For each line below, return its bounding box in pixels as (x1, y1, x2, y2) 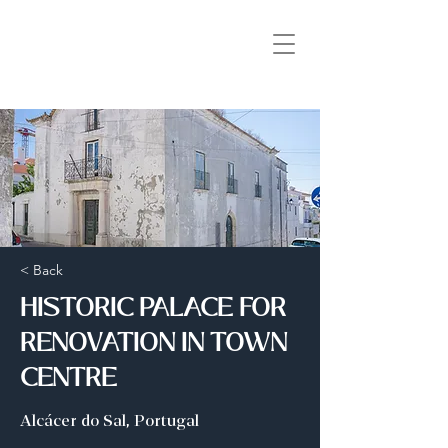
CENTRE (20, 358, 117, 397)
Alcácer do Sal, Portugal (20, 409, 199, 434)
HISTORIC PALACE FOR (20, 288, 286, 327)
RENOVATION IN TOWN (20, 323, 287, 362)
